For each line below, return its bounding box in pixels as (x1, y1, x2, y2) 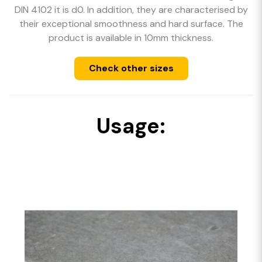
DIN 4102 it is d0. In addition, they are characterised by (14, 4, 248, 16)
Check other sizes (88, 62, 174, 74)
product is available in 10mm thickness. (49, 32, 213, 44)
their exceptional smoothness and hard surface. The (19, 18, 243, 30)
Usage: (96, 112, 166, 140)
